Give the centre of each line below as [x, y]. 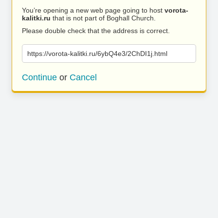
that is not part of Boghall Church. [103, 18]
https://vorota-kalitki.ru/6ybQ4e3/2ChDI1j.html [97, 54]
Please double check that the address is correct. [96, 31]
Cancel [83, 77]
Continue [39, 77]
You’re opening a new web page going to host [93, 10]
